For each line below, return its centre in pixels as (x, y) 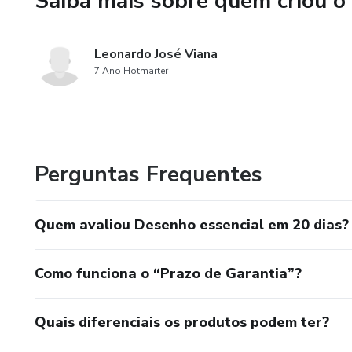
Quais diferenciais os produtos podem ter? (182, 322)
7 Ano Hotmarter (131, 71)
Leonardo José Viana (156, 54)
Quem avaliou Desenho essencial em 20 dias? (192, 225)
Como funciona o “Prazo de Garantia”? (168, 273)
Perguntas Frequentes (148, 174)
